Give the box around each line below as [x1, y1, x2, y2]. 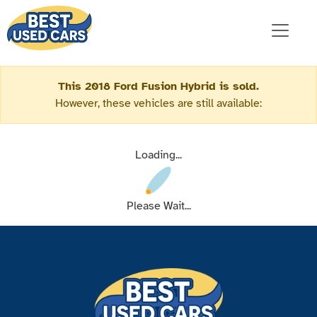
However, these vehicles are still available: [55, 96, 262, 111]
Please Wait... [126, 199, 191, 214]
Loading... [135, 148, 182, 163]
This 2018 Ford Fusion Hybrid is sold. [58, 79, 259, 94]
